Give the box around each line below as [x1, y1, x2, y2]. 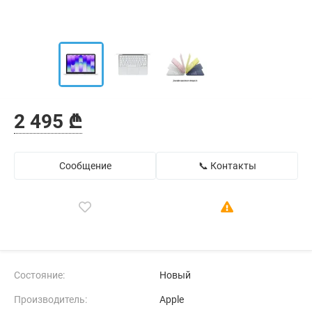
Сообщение [58, 160, 111, 171]
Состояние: [14, 270, 65, 281]
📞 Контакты [198, 160, 256, 171]
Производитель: [14, 294, 87, 305]
